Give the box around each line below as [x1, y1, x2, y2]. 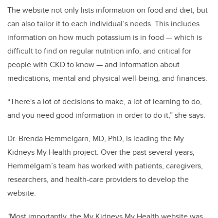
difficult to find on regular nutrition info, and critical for [7, 45, 191, 57]
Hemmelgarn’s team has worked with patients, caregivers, [7, 160, 203, 172]
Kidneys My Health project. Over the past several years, [7, 146, 195, 158]
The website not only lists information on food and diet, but [7, 4, 208, 16]
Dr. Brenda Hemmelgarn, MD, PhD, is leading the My [7, 133, 184, 145]
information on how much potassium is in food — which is [7, 32, 202, 43]
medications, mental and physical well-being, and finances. [7, 73, 207, 84]
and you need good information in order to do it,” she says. [7, 109, 207, 121]
